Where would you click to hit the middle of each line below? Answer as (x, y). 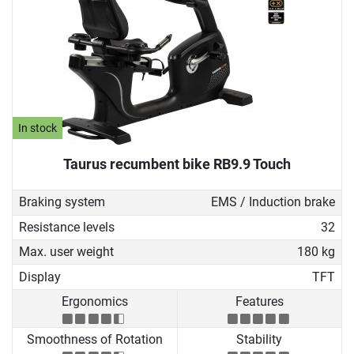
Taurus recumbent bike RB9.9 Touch (177, 164)
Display (40, 277)
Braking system (62, 202)
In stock (38, 128)
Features (259, 301)
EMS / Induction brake (273, 202)
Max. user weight (66, 252)
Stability (260, 340)
